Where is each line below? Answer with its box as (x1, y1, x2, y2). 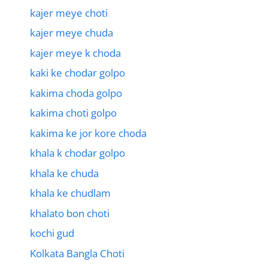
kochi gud (30, 226, 74, 240)
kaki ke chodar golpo (30, 66, 125, 80)
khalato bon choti (30, 206, 109, 220)
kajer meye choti (30, 5, 108, 20)
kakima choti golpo (30, 106, 117, 120)
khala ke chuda (30, 166, 99, 180)
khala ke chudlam (30, 186, 111, 200)
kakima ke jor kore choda (30, 126, 147, 140)
